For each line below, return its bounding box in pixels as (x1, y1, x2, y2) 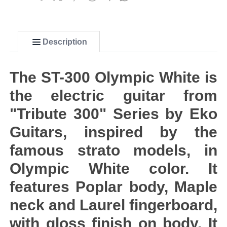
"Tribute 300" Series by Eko (10, 105, 217, 122)
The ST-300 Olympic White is (10, 69, 217, 86)
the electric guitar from (10, 87, 217, 104)
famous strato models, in (10, 142, 217, 159)
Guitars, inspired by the (10, 124, 217, 140)
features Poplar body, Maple (10, 178, 217, 195)
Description (43, 37, 87, 46)
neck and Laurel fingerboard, (10, 197, 217, 213)
